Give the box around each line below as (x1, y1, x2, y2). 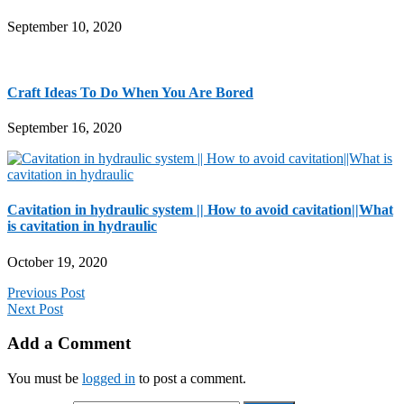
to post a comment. (135, 371, 246, 387)
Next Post (7, 300, 63, 317)
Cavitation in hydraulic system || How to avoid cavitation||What (7, 202, 393, 218)
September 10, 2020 (7, 18, 122, 34)
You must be (7, 371, 82, 387)
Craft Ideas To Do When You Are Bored (7, 84, 253, 100)
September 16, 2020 (7, 120, 122, 136)
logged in (82, 371, 135, 387)
